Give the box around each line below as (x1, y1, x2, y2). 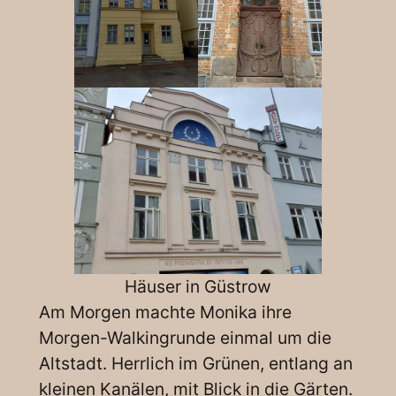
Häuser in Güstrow (125, 275, 271, 297)
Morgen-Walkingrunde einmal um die (38, 326, 331, 348)
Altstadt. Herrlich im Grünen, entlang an (38, 352, 353, 374)
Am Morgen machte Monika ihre (38, 301, 292, 323)
